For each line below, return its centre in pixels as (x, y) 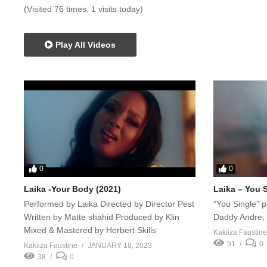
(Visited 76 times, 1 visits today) (83, 9)
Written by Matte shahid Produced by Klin (102, 217)
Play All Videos (84, 45)
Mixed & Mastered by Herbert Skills (90, 230)
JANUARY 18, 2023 (120, 245)
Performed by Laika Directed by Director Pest (109, 204)
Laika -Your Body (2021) (72, 189)
